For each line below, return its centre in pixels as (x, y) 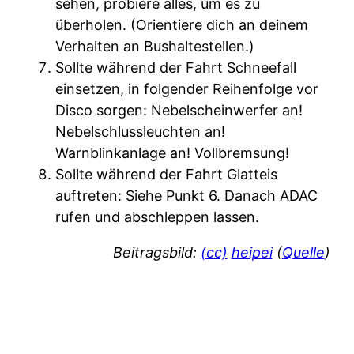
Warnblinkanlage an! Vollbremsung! (173, 153)
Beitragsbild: (156, 253)
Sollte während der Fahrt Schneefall (176, 68)
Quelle (303, 253)
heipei (252, 253)
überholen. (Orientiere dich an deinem (182, 25)
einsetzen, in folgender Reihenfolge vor (187, 89)
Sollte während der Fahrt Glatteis (167, 175)
